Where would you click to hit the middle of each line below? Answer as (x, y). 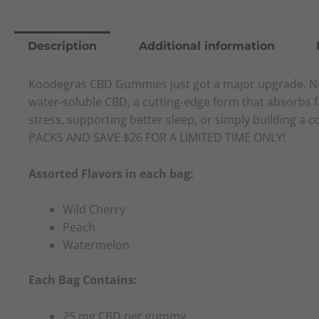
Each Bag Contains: (83, 280)
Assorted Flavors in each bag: (111, 173)
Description (63, 46)
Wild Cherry (94, 210)
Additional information (206, 46)
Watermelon (96, 245)
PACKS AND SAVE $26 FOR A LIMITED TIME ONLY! (157, 138)
